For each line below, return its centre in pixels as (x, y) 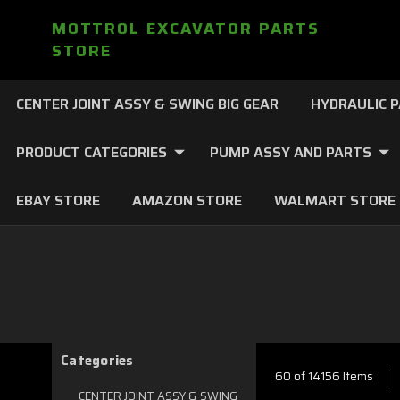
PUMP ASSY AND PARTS (291, 152)
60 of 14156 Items (324, 376)
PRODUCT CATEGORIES (92, 152)
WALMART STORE (335, 200)
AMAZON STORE (187, 200)
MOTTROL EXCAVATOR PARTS (186, 29)
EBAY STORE (58, 200)
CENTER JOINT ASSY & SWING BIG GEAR (147, 104)
